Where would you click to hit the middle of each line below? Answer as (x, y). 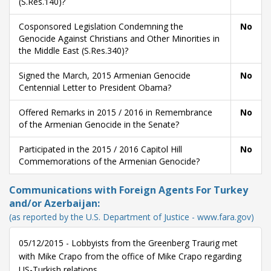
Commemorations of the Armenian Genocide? (109, 161)
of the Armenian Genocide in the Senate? (99, 124)
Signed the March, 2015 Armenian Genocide (105, 75)
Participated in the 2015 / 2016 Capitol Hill (100, 149)
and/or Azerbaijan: (54, 203)
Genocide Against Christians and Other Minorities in (119, 38)
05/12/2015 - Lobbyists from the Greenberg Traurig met (128, 243)
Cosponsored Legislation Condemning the (101, 26)
